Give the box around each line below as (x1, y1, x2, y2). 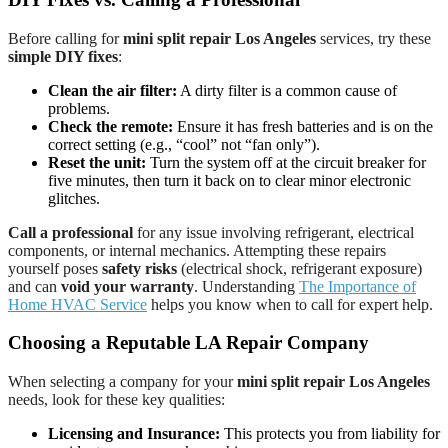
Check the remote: (48, 117, 173, 135)
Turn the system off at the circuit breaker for (146, 153, 426, 171)
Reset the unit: (48, 153, 146, 171)
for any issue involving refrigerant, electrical (133, 223, 414, 241)
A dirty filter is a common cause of (177, 81, 397, 99)
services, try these (316, 29, 431, 47)
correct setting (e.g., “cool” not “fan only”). (48, 135, 320, 153)
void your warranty (61, 277, 194, 295)
